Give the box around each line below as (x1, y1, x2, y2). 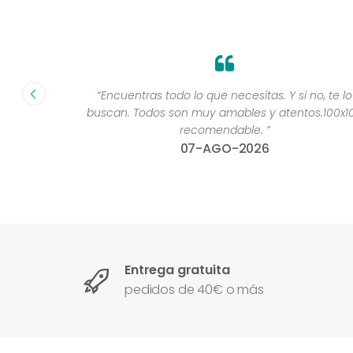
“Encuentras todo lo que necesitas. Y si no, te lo (84, 87, 340, 104)
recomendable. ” (166, 122, 258, 139)
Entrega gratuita (124, 261, 230, 280)
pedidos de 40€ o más (124, 281, 264, 299)
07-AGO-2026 (167, 139, 257, 158)
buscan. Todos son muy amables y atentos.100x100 (74, 105, 351, 121)
